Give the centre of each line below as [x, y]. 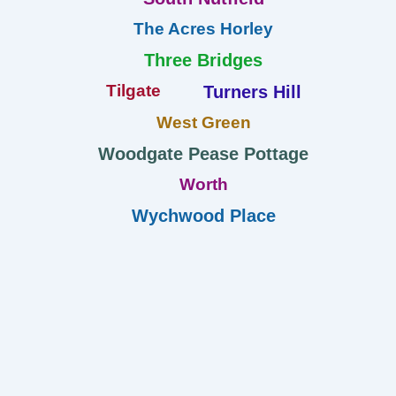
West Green [203, 122]
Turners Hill [252, 91]
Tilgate [133, 90]
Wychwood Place [203, 215]
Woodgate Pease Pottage [203, 153]
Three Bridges [203, 60]
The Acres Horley [203, 28]
